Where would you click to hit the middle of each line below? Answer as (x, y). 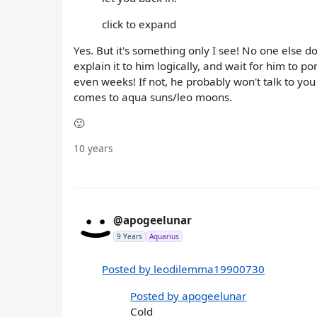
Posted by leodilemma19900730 (183, 269)
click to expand (139, 24)
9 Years (129, 237)
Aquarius (164, 237)
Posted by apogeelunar (188, 295)
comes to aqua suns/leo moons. (153, 97)
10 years (93, 149)
